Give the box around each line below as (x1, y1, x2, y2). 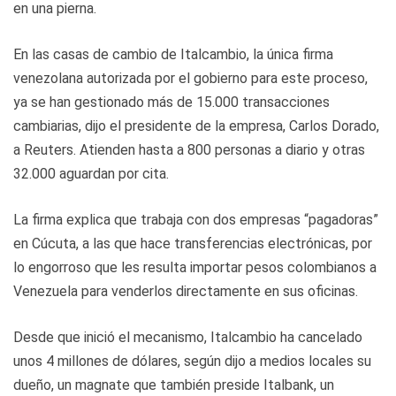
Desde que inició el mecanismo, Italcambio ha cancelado (13, 328, 362, 346)
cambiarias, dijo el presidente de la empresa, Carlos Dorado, (13, 117, 379, 134)
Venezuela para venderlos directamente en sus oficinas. (13, 282, 358, 300)
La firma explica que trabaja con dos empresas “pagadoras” (13, 210, 378, 228)
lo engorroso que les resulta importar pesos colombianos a (13, 258, 377, 276)
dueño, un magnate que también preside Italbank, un (13, 376, 334, 393)
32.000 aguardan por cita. (13, 164, 169, 182)
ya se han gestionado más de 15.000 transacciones (13, 93, 330, 110)
